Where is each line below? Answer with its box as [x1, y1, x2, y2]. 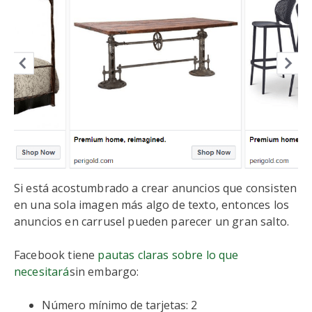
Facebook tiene [14, 247, 98, 263]
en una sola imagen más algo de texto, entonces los [14, 197, 290, 212]
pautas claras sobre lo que [97, 247, 239, 263]
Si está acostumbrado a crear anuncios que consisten [14, 180, 297, 196]
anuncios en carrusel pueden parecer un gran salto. [14, 214, 290, 229]
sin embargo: [69, 264, 139, 279]
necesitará [14, 264, 70, 279]
